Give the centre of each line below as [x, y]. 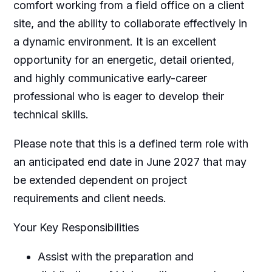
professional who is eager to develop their [118, 96]
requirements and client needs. [90, 198]
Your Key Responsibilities [76, 227]
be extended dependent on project [100, 180]
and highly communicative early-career [110, 78]
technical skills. [51, 114]
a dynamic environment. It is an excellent [114, 41]
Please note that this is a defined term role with [131, 143]
